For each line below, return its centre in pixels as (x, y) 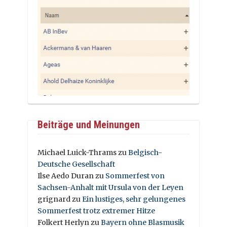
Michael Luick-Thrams (77, 153)
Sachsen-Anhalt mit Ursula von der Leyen (110, 187)
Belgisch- (145, 153)
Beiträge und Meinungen (89, 125)
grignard (54, 199)
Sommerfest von (135, 176)
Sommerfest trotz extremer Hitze (96, 211)
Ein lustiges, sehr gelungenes (134, 199)
